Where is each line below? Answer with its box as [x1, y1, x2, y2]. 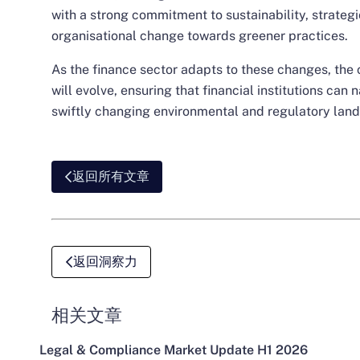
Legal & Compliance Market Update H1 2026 [39, 342, 308, 358]
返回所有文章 [72, 168, 149, 184]
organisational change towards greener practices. [51, 27, 348, 43]
